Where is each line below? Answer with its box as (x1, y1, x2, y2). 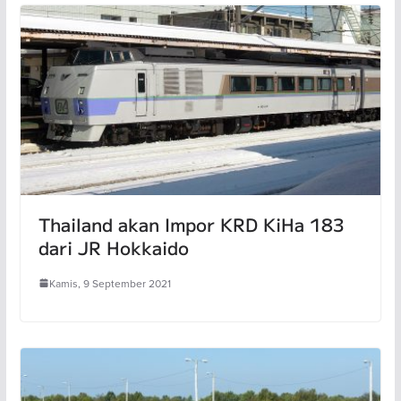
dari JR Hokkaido (38, 234, 189, 260)
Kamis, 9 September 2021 (48, 275, 171, 291)
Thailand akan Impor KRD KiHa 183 (38, 210, 345, 237)
